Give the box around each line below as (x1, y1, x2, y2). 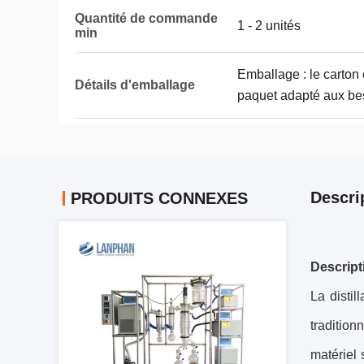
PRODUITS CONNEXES (71, 189, 248, 207)
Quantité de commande (75, 11, 218, 25)
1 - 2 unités (237, 19, 301, 32)
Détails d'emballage (75, 78, 195, 92)
